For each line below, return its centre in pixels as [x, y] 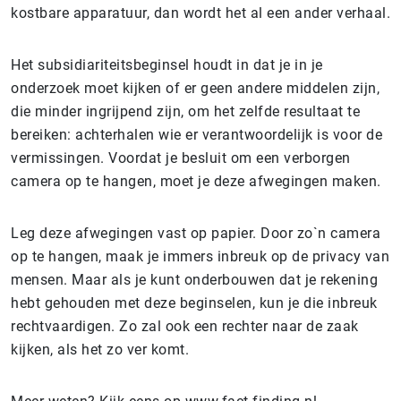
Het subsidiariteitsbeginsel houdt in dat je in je [167, 65]
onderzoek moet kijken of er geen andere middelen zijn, [195, 88]
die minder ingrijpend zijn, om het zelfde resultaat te [185, 111]
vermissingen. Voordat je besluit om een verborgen [181, 158]
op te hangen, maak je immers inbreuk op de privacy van [200, 256]
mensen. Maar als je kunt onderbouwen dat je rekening [194, 280]
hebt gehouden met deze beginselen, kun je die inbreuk [194, 303]
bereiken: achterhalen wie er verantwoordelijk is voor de [196, 135]
